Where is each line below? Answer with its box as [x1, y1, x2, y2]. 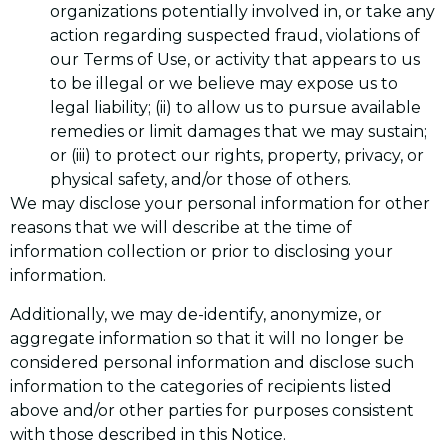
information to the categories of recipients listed [10, 376, 392, 396]
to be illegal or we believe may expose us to [50, 74, 398, 94]
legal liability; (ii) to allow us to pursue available [50, 98, 421, 118]
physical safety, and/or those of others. [50, 170, 351, 190]
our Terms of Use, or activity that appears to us [50, 50, 420, 70]
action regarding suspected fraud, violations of [50, 26, 420, 46]
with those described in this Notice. [10, 424, 286, 444]
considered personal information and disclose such [10, 352, 414, 372]
